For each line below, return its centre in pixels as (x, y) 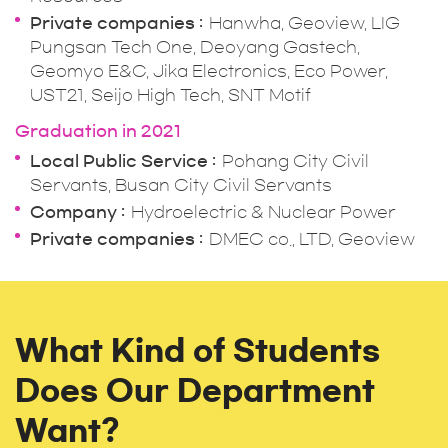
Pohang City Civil (295, 161)
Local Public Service (119, 161)
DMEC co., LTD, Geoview (312, 239)
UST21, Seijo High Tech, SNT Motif (170, 95)
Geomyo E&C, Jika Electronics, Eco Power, (209, 71)
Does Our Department (195, 390)
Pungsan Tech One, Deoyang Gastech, (195, 47)
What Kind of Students (197, 350)
